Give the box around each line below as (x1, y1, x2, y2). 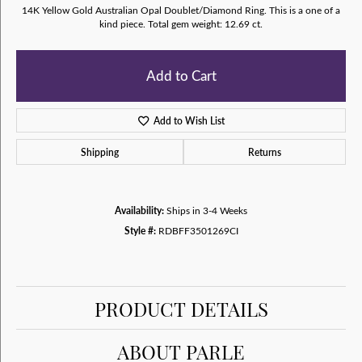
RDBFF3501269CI (158, 224, 238, 237)
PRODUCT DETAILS (94, 294, 268, 322)
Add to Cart (145, 66, 217, 85)
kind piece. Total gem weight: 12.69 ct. (99, 17, 263, 30)
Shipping (81, 145, 119, 158)
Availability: (115, 204, 164, 217)
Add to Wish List (154, 114, 225, 127)
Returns (248, 145, 281, 158)
